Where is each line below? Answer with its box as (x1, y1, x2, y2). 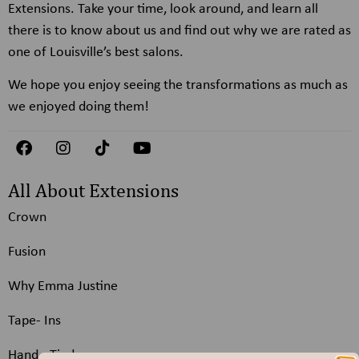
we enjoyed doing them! (8, 99, 149, 115)
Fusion (8, 244, 46, 260)
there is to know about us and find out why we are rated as (8, 22, 351, 38)
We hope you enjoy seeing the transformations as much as (8, 78, 348, 94)
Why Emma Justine (8, 278, 118, 294)
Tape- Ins (8, 313, 61, 329)
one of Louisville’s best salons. (8, 44, 184, 60)
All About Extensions (8, 178, 179, 201)
